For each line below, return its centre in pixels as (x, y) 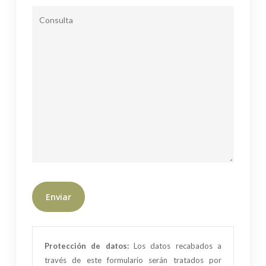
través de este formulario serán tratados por (133, 260)
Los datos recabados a (178, 246)
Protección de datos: (89, 246)
